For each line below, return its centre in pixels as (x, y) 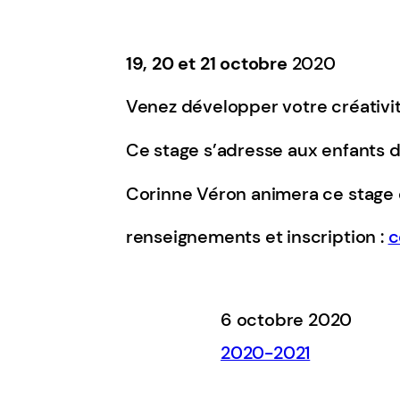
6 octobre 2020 (287, 321)
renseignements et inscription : (257, 237)
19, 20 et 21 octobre (206, 63)
